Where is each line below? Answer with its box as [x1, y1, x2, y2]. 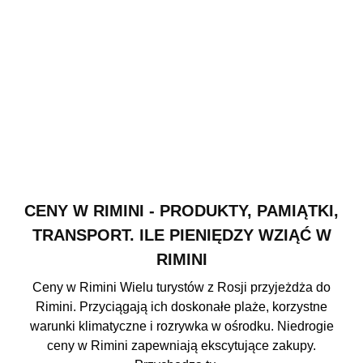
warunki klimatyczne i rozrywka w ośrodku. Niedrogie [29, 319, 334, 334]
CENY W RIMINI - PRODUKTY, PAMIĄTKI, [24, 202, 339, 220]
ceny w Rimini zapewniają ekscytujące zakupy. [47, 339, 316, 353]
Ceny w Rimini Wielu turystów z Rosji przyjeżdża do [32, 280, 331, 295]
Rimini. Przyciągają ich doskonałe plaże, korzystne [36, 300, 327, 314]
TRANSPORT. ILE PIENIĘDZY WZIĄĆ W [32, 226, 331, 245]
